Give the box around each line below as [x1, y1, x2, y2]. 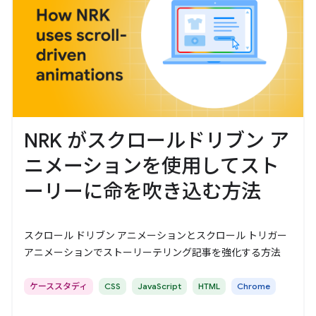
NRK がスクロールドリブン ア [24, 128, 289, 153]
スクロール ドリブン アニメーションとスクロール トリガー [24, 229, 287, 242]
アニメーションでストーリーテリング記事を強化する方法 [24, 245, 281, 259]
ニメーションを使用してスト [24, 153, 279, 178]
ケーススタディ [30, 280, 87, 291]
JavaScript [138, 280, 181, 291]
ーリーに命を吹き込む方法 [24, 178, 261, 204]
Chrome [237, 280, 270, 291]
